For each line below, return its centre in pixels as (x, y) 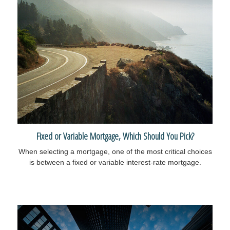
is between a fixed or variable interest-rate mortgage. (115, 162)
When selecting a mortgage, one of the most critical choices (115, 151)
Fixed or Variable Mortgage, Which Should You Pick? (115, 136)
